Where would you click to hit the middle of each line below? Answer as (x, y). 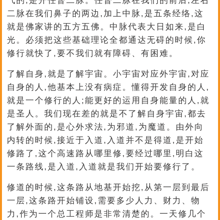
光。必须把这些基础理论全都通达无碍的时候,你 (107, 40)
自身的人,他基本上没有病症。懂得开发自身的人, (109, 87)
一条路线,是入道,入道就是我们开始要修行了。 (104, 167)
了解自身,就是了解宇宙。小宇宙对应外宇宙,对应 (109, 74)
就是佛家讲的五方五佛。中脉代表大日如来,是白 (107, 27)
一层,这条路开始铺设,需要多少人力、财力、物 (104, 201)
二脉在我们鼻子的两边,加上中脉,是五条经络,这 (106, 14)
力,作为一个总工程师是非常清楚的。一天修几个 (107, 214)
